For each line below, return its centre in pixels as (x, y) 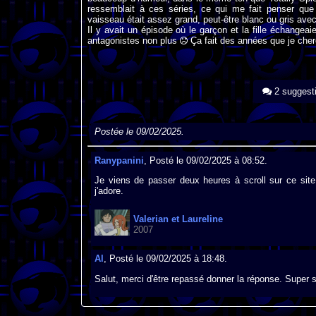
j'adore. (109, 191)
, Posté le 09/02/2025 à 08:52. (205, 160)
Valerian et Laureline (178, 219)
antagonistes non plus (133, 41)
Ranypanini (119, 160)
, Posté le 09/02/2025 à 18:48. (165, 259)
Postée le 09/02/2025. (139, 132)
